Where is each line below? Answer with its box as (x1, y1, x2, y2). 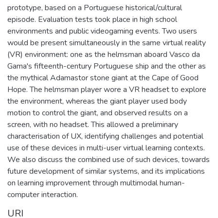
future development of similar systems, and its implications (7, 165, 205, 177)
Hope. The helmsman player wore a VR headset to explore (7, 84, 206, 95)
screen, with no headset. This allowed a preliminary (7, 119, 178, 130)
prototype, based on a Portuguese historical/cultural (7, 2, 182, 13)
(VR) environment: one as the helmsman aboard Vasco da (7, 49, 200, 60)
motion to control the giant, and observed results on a (7, 107, 188, 118)
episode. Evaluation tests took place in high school (7, 14, 177, 25)
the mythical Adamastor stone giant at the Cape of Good (7, 72, 199, 83)
